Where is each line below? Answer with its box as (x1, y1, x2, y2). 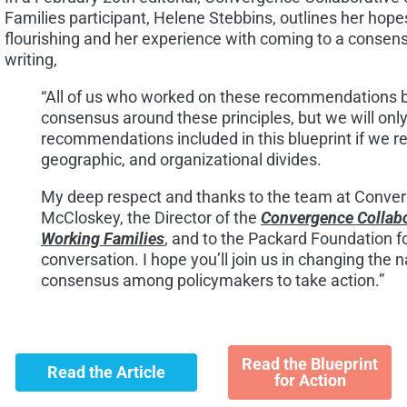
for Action (273, 371, 346, 391)
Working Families (40, 229, 164, 249)
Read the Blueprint (242, 354, 379, 374)
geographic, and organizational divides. (40, 150, 322, 170)
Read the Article (47, 362, 166, 382)
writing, (4, 50, 57, 70)
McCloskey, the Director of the (40, 208, 261, 228)
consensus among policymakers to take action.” (40, 271, 384, 291)
